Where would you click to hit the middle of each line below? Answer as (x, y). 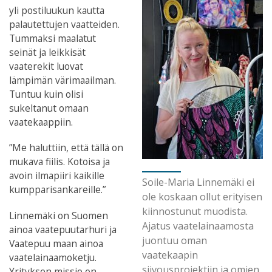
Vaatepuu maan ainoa (56, 243)
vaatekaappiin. (41, 122)
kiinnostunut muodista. (195, 212)
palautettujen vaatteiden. (64, 25)
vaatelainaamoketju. (53, 257)
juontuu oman (175, 241)
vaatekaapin (170, 255)
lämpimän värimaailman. (63, 80)
